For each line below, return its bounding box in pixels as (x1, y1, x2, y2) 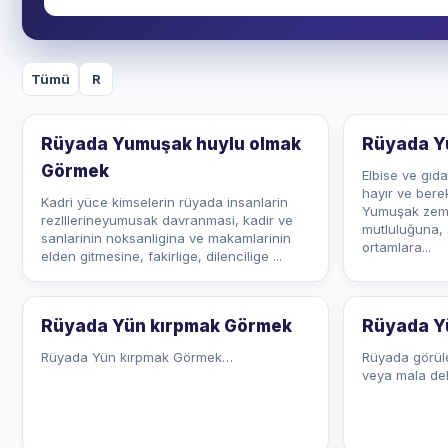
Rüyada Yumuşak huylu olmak (41, 134, 301, 154)
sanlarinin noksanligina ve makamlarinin (41, 230, 291, 246)
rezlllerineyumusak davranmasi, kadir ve (41, 212, 293, 228)
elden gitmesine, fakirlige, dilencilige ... (41, 248, 282, 264)
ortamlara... (361, 239, 431, 255)
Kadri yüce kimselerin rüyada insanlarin (41, 194, 288, 210)
